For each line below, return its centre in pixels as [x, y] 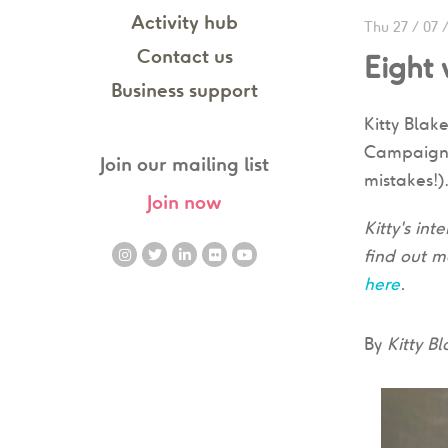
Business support [184, 90]
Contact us [184, 56]
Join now [184, 202]
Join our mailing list [184, 164]
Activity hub [184, 22]
